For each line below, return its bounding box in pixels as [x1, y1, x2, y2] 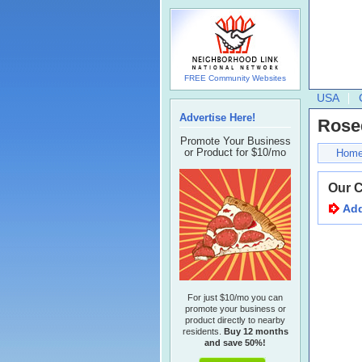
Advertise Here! [179, 112, 255, 124]
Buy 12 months [223, 326, 288, 336]
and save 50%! [204, 338, 266, 347]
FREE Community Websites [184, 74, 286, 82]
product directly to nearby [185, 315, 285, 325]
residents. [182, 326, 224, 336]
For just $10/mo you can [187, 293, 283, 302]
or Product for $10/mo [184, 146, 286, 158]
